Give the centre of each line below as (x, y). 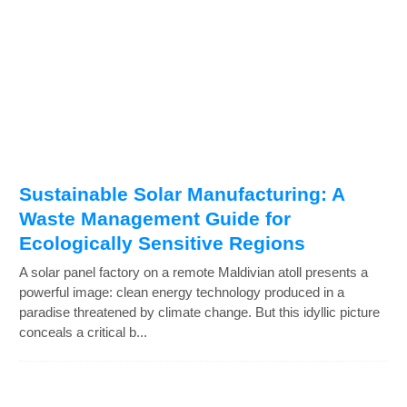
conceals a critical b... (83, 333)
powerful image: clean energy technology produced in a (182, 293)
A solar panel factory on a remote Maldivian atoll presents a (194, 273)
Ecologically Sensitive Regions (162, 243)
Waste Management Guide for (155, 219)
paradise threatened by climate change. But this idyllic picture (199, 313)
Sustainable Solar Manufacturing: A (182, 194)
